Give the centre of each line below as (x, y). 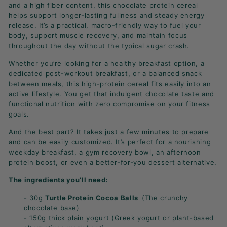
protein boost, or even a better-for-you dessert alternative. (113, 162)
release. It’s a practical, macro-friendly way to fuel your (105, 25)
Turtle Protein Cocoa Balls (92, 197)
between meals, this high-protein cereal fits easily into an (110, 83)
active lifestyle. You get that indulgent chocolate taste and (111, 93)
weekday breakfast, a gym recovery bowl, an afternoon (105, 152)
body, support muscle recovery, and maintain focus (98, 35)
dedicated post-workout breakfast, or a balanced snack (105, 73)
